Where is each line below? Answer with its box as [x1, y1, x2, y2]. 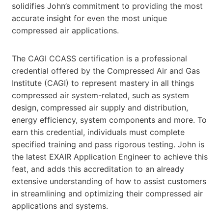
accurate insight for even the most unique [12, 13, 167, 23]
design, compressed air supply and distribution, [12, 102, 188, 112]
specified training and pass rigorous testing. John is [12, 139, 204, 149]
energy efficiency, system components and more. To [12, 114, 207, 125]
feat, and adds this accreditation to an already [12, 164, 184, 174]
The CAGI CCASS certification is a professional [12, 53, 187, 63]
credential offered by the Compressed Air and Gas [12, 65, 200, 76]
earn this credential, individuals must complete [12, 127, 185, 137]
